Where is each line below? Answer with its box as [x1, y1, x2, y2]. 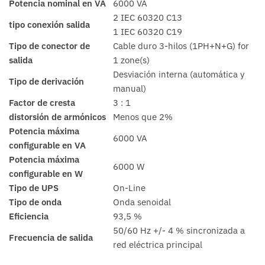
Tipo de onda [9, 196, 62, 208]
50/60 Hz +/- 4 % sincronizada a [113, 224, 245, 236]
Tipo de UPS [9, 182, 59, 193]
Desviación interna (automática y [113, 68, 244, 80]
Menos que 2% [113, 111, 173, 122]
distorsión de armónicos [9, 111, 106, 122]
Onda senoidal [113, 196, 171, 208]
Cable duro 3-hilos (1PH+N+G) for [113, 40, 249, 51]
